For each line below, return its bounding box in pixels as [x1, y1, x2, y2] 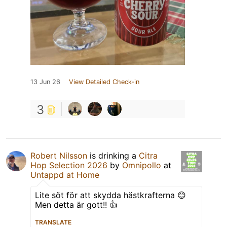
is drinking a [87, 150, 139, 161]
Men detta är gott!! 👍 [35, 199, 118, 210]
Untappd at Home [30, 169, 99, 180]
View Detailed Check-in [69, 78, 139, 86]
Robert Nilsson [30, 150, 87, 161]
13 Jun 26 [30, 78, 60, 86]
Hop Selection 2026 [30, 160, 107, 170]
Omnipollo [122, 160, 161, 170]
